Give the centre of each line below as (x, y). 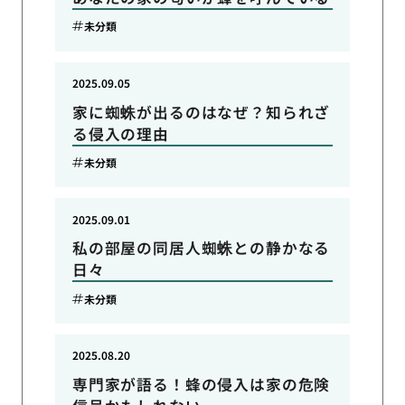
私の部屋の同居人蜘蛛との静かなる (201, 248)
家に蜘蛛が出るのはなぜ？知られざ (201, 112)
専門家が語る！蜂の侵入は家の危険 (201, 384)
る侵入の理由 (120, 133)
